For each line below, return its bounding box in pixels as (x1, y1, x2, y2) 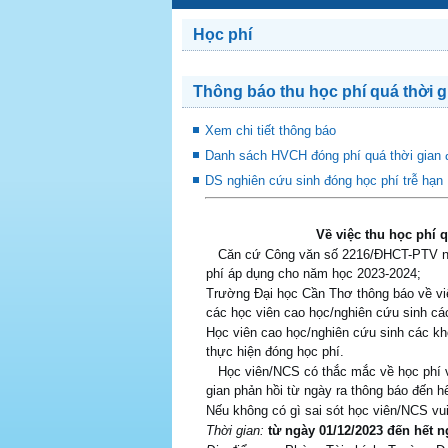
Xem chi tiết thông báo (205, 123, 336, 138)
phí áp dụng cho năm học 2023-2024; (206, 266, 421, 281)
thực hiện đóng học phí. (206, 344, 344, 359)
